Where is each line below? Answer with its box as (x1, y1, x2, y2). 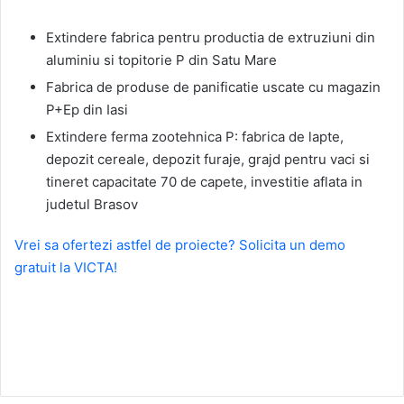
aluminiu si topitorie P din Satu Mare (46, 50, 277, 69)
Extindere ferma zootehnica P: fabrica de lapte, (46, 127, 344, 145)
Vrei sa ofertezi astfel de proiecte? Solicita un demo (14, 235, 345, 253)
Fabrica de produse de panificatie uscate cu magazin (46, 78, 381, 96)
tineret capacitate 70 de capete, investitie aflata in (46, 172, 363, 190)
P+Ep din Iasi (46, 100, 128, 118)
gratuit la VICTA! (14, 258, 117, 276)
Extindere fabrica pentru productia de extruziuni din (46, 28, 375, 46)
